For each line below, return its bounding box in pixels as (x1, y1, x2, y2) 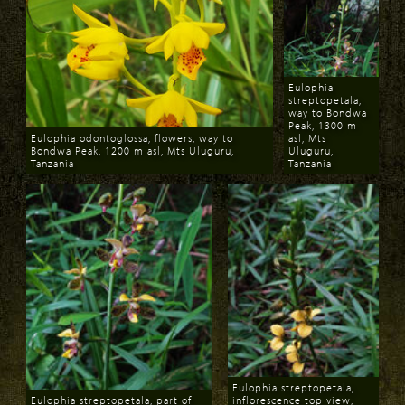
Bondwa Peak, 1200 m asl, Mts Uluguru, (31, 143, 234, 157)
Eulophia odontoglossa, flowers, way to (31, 130, 233, 145)
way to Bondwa (288, 105, 367, 119)
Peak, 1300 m (288, 118, 357, 132)
